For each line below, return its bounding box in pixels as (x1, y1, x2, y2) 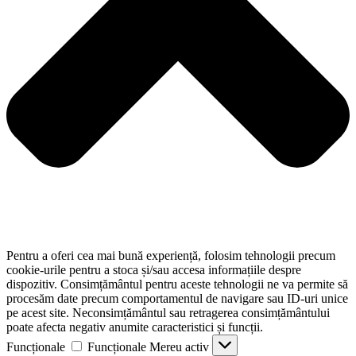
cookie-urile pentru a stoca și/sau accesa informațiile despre (6, 262, 301, 277)
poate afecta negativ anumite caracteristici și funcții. (6, 319, 263, 334)
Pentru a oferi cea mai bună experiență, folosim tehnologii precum (6, 248, 335, 262)
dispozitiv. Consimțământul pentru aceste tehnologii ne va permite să (6, 277, 348, 291)
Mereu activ (149, 339, 212, 354)
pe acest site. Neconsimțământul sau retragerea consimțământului (6, 305, 330, 319)
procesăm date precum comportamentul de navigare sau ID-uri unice (6, 291, 348, 305)
